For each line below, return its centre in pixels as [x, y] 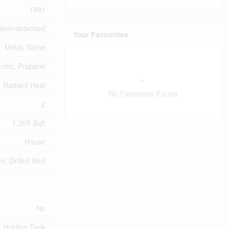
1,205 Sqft [29, 123]
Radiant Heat [24, 85]
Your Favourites [101, 34]
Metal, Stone [25, 47]
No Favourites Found [143, 93]
